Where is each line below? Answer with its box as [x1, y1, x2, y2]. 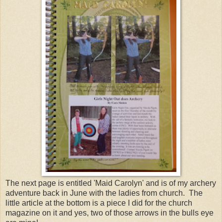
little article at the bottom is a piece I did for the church [5, 198, 192, 207]
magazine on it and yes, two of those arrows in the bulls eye [5, 208, 214, 217]
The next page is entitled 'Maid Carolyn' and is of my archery [5, 178, 216, 187]
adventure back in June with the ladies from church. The [5, 188, 203, 197]
